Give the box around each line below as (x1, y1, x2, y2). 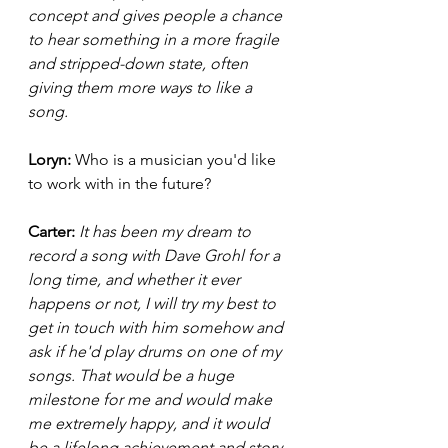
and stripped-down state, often (28, 53, 252, 73)
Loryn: (28, 149, 75, 169)
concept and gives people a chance (28, 5, 286, 25)
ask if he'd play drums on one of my (28, 341, 285, 361)
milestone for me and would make (28, 389, 276, 409)
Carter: (28, 221, 79, 241)
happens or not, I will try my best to (28, 293, 280, 313)
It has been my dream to (79, 221, 255, 241)
